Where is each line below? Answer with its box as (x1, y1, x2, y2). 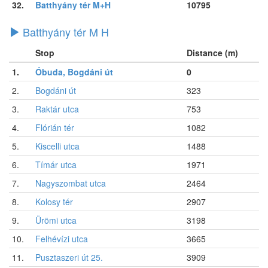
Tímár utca (35, 158, 77, 170)
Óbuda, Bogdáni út (35, 65, 113, 78)
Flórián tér (35, 121, 74, 133)
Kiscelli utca (35, 139, 80, 152)
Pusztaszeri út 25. (35, 251, 103, 263)
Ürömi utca (35, 214, 77, 226)
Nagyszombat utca (35, 176, 106, 189)
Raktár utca (35, 102, 79, 115)
